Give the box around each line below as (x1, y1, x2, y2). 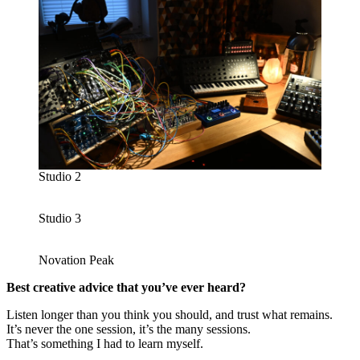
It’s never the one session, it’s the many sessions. (6, 322, 251, 337)
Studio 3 (39, 211, 81, 226)
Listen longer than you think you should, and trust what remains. (6, 308, 333, 322)
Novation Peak (39, 253, 114, 268)
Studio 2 (39, 170, 81, 184)
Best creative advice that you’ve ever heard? (6, 280, 246, 295)
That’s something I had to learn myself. (6, 337, 203, 351)
